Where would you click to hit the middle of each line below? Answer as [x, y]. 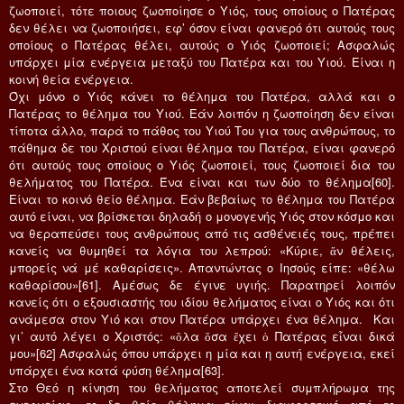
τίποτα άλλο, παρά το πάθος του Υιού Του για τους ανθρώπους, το [202, 130]
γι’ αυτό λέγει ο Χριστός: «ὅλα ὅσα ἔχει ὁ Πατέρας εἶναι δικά [202, 335]
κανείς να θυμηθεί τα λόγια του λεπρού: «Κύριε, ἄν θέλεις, [202, 250]
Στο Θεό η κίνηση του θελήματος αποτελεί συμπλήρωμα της [202, 387]
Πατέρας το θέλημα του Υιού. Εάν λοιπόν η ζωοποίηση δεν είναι [202, 113]
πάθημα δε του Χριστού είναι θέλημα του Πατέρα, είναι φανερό [202, 147]
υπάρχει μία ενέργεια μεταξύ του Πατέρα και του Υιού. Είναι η [202, 61]
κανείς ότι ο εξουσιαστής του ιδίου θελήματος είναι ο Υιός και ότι [202, 301]
